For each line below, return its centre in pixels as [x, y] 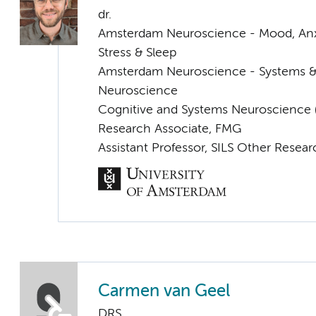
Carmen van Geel [164, 291]
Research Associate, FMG [170, 129]
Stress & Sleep [137, 53]
